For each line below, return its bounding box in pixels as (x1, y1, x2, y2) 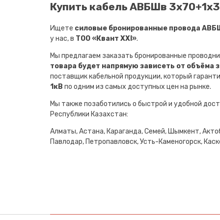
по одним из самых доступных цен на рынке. (63, 82, 211, 91)
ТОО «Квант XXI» (76, 34, 137, 43)
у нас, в (50, 34, 76, 43)
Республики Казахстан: (50, 110, 128, 118)
